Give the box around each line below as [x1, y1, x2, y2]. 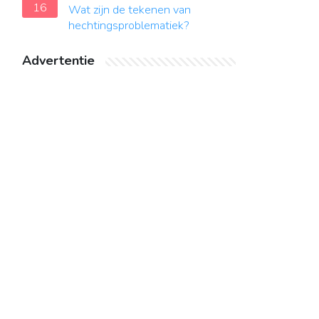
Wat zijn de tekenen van [68, 2, 191, 18]
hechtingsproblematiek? [68, 18, 189, 33]
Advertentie [22, 52, 95, 69]
